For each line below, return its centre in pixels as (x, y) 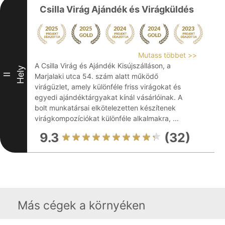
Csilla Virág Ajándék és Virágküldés (117, 9)
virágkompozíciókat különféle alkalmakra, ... (107, 118)
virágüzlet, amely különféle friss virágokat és (108, 87)
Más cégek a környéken (81, 205)
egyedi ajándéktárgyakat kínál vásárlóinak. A (108, 97)
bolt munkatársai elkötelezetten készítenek (105, 108)
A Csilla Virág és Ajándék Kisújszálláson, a (103, 66)
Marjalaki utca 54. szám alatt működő (96, 76)
